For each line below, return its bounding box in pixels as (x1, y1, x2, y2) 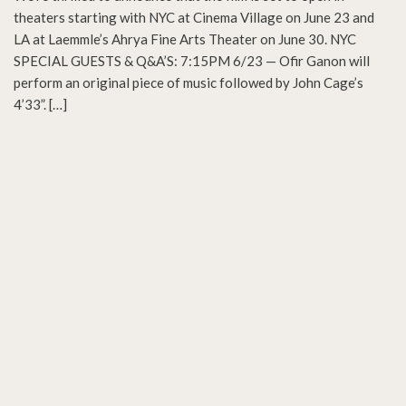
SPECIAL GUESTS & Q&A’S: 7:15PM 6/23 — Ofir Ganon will (14, 52, 370, 69)
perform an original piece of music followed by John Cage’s (14, 73, 363, 91)
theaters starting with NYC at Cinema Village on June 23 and (14, 8, 374, 25)
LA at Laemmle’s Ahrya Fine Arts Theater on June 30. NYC (14, 30, 356, 47)
